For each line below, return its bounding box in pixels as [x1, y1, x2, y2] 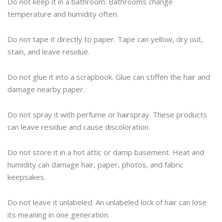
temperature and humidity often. [7, 9, 118, 19]
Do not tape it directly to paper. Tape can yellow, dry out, [7, 34, 203, 45]
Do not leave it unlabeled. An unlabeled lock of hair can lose [7, 197, 207, 208]
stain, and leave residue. [7, 47, 90, 57]
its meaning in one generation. [7, 210, 110, 220]
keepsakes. [7, 172, 46, 182]
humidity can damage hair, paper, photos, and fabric [7, 160, 183, 170]
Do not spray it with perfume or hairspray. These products [7, 110, 207, 120]
